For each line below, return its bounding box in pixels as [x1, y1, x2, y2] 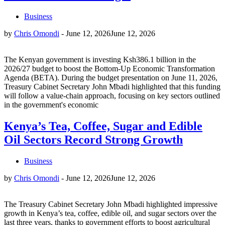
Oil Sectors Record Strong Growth [4, 133, 183, 147]
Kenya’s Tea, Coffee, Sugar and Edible [4, 120, 202, 133]
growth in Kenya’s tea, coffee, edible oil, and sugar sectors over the [4, 209, 216, 218]
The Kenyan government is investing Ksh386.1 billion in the [4, 55, 196, 64]
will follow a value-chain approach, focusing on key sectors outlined [4, 91, 220, 100]
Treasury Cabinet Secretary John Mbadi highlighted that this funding [4, 82, 220, 91]
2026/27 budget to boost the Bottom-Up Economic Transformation [4, 64, 215, 73]
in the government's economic [4, 100, 98, 109]
